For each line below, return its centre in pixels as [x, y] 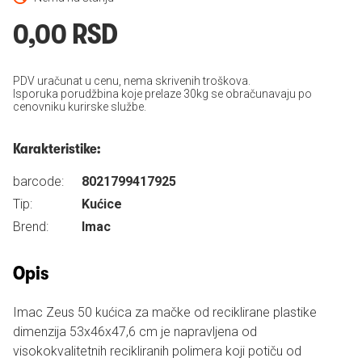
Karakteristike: [57, 149]
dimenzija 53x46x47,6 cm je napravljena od [135, 332]
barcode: [38, 181]
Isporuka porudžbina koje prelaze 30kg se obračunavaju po [162, 94]
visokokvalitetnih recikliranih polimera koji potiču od [157, 351]
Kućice [102, 204]
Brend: [31, 227]
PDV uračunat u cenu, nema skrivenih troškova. [132, 81]
